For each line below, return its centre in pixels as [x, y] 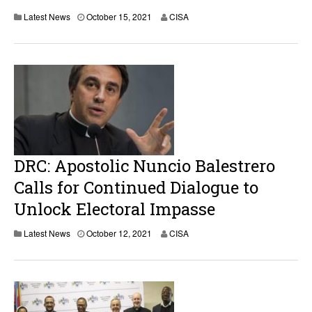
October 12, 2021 [119, 233]
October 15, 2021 [119, 16]
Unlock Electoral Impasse [115, 209]
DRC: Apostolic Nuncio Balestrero [145, 166]
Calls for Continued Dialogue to [136, 187]
